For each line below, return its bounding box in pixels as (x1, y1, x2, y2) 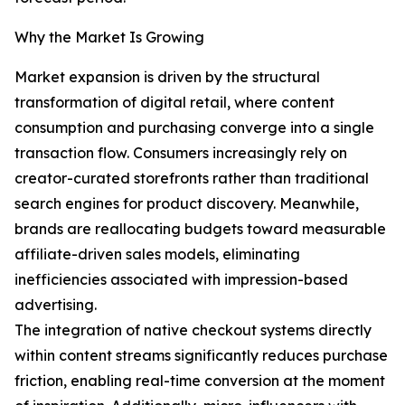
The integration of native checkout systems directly (14, 321, 372, 340)
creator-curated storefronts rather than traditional (14, 169, 369, 188)
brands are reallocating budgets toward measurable (14, 220, 386, 239)
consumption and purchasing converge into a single (14, 118, 374, 137)
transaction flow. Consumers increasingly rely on (14, 144, 347, 163)
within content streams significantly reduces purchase (14, 346, 388, 365)
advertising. (14, 296, 97, 315)
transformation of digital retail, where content (14, 93, 334, 112)
